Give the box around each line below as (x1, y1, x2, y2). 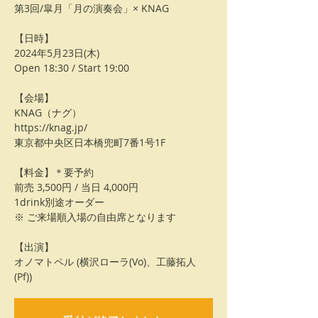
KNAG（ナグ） (14, 106, 82, 119)
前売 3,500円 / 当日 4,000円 (14, 180, 138, 194)
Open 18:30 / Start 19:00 (14, 61, 129, 75)
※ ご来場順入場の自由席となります (14, 210, 176, 224)
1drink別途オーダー (14, 195, 104, 209)
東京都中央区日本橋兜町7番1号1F (14, 136, 165, 149)
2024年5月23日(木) (14, 46, 99, 60)
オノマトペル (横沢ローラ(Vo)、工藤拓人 (14, 255, 196, 268)
